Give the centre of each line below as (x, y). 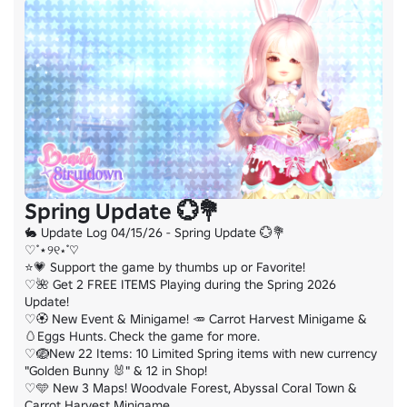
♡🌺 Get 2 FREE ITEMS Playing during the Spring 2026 (180, 284)
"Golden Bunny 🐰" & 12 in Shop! (116, 370)
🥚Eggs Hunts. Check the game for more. (142, 336)
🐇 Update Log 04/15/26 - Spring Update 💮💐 (155, 232)
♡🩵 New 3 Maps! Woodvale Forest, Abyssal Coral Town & (191, 387)
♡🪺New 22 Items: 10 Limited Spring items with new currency (201, 353)
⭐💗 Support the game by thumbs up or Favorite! (165, 267)
